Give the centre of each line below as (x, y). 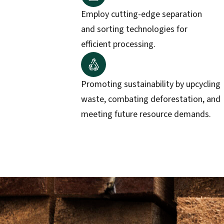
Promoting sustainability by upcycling (151, 84)
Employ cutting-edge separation (141, 14)
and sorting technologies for (134, 29)
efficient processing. (118, 44)
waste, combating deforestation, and (151, 99)
